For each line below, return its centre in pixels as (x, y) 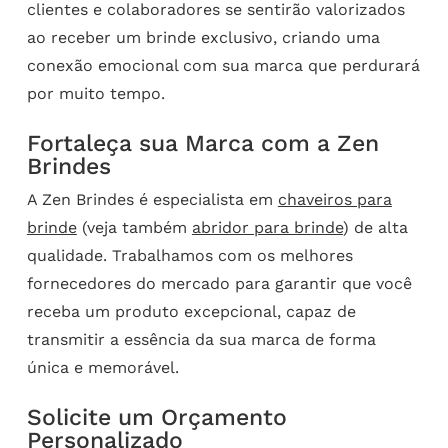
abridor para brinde (267, 227)
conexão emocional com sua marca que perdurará (223, 65)
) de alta (375, 227)
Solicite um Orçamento (156, 417)
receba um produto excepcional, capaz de (191, 311)
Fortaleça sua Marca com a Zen (202, 143)
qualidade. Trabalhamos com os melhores (189, 255)
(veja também (134, 227)
